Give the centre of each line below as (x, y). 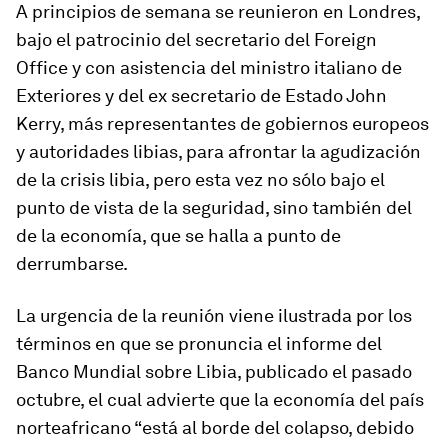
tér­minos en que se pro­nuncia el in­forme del (199, 343)
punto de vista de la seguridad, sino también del (214, 207)
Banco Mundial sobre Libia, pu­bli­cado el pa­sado (214, 371)
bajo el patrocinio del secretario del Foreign (196, 39)
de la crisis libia (80, 179)
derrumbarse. (72, 263)
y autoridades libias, (101, 151)
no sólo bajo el (326, 179)
